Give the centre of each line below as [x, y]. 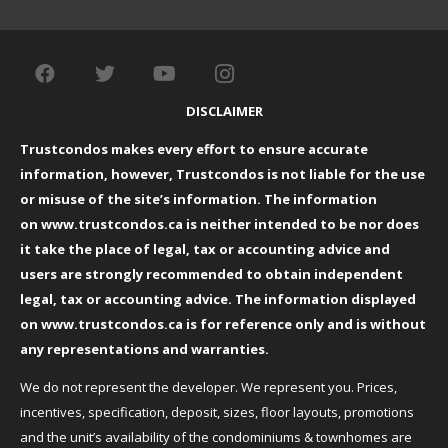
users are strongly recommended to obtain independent [211, 274]
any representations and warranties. [145, 349]
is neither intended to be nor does [300, 224]
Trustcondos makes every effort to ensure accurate [193, 149]
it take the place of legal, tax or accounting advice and [204, 249]
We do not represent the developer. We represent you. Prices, [208, 387]
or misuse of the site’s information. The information [198, 199]
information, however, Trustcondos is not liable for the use [222, 174]
